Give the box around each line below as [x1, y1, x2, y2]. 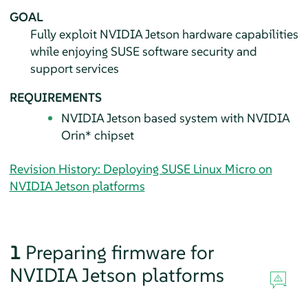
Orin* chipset [60, 126, 134, 143]
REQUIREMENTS [9, 89, 102, 105]
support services [30, 60, 119, 76]
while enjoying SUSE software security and [30, 43, 257, 59]
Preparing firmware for [25, 240, 214, 265]
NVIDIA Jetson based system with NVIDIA [60, 109, 289, 126]
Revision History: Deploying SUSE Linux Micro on [9, 160, 272, 177]
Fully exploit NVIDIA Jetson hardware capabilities [30, 25, 298, 42]
